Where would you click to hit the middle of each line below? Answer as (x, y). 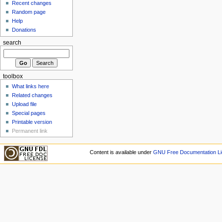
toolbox (13, 77)
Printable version (32, 122)
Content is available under (121, 152)
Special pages (29, 113)
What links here (31, 86)
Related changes (32, 95)
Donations (24, 30)
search (12, 43)
